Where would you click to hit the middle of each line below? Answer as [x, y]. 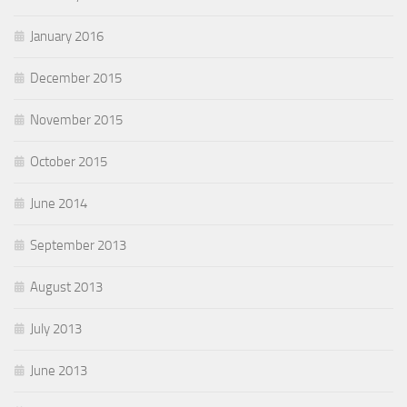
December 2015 [76, 79]
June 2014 [59, 204]
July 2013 [56, 329]
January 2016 [67, 37]
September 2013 [78, 246]
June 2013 [59, 371]
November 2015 [76, 120]
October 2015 [69, 162]
